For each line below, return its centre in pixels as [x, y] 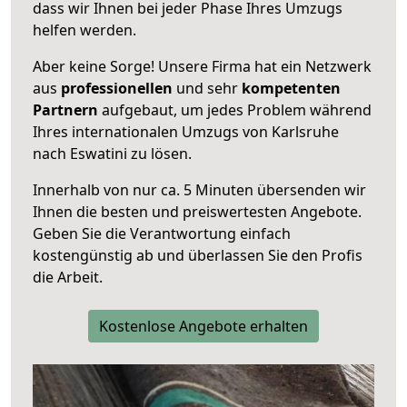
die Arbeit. [68, 277]
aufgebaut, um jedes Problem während [235, 109]
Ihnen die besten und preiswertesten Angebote [195, 211]
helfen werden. [84, 30]
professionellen [117, 88]
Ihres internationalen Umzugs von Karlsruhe [186, 131]
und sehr [207, 88]
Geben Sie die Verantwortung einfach [162, 233]
